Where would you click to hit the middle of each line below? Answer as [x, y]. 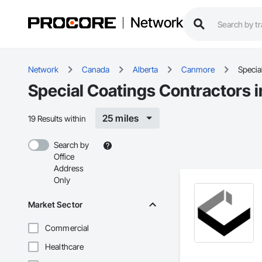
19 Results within [57, 118]
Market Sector [55, 205]
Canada [96, 70]
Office [64, 157]
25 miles [121, 118]
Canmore [198, 70]
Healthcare [65, 247]
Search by [71, 145]
